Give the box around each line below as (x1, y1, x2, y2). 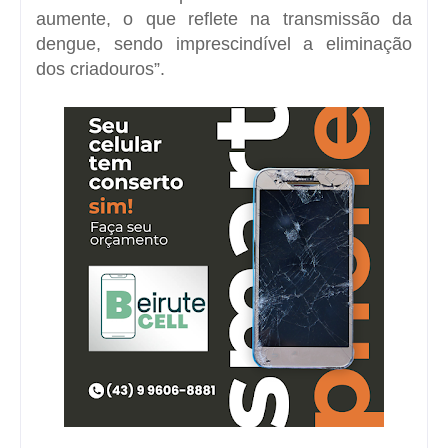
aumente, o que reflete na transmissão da (36, 8, 412, 29)
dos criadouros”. (36, 58, 165, 79)
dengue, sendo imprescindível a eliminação (36, 33, 412, 54)
